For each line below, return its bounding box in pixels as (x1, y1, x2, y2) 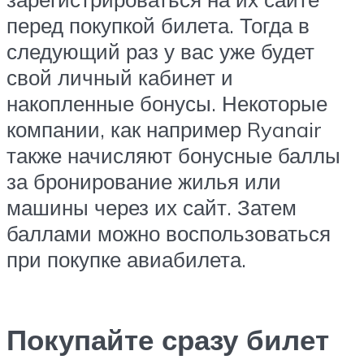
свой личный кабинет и (6, 64, 233, 91)
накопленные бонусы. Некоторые (6, 90, 327, 117)
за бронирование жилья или (6, 168, 281, 195)
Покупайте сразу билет (6, 322, 329, 358)
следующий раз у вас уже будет (6, 38, 314, 65)
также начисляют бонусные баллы (6, 142, 340, 169)
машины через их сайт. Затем (6, 194, 297, 221)
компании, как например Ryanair (6, 116, 322, 143)
